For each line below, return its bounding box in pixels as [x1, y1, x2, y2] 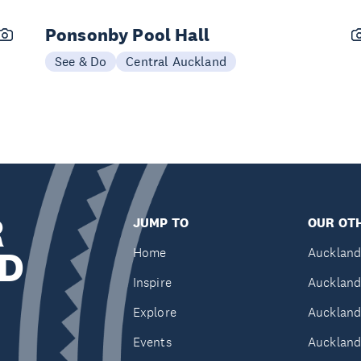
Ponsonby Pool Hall [45, 23, 210, 46]
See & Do [55, 53, 107, 69]
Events [132, 334, 172, 351]
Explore [132, 304, 176, 321]
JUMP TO [132, 214, 189, 231]
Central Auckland [126, 53, 226, 69]
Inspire [132, 274, 172, 291]
